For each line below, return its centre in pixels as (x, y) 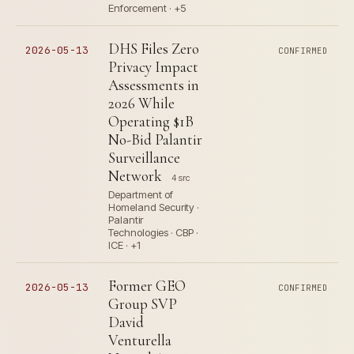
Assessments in (154, 85)
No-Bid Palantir (155, 139)
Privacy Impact (153, 67)
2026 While (141, 103)
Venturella (140, 340)
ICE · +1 (124, 245)
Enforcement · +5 (147, 8)
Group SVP (143, 304)
